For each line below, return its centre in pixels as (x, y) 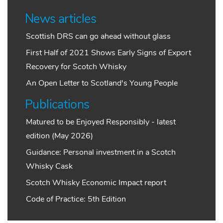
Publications (57, 105)
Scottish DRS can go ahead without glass (98, 37)
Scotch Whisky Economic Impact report (96, 183)
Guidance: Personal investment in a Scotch (101, 153)
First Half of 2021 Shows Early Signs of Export (109, 53)
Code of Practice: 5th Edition (76, 199)
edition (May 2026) (59, 136)
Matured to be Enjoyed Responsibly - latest (101, 122)
